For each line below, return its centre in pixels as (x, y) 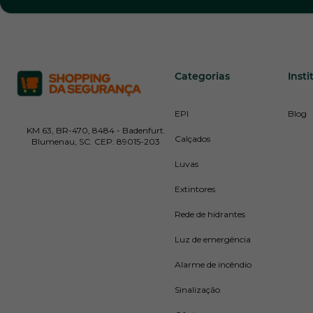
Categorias (202, 76)
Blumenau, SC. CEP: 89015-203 (96, 141)
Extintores (195, 189)
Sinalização (197, 290)
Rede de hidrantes (210, 214)
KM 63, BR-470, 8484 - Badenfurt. (96, 130)
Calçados (192, 139)
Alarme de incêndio (213, 264)
